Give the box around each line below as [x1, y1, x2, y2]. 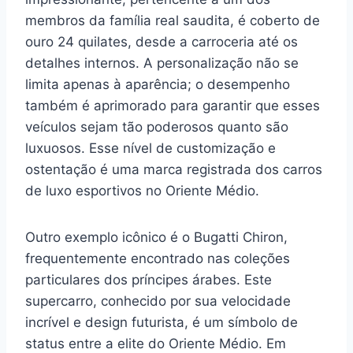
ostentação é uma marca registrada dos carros [25, 162, 322, 177]
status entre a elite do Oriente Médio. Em [25, 336, 286, 351]
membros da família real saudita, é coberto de [25, 13, 320, 28]
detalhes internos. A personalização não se [25, 55, 299, 71]
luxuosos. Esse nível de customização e [25, 140, 276, 156]
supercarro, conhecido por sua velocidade [25, 293, 291, 309]
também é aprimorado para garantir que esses [25, 98, 320, 113]
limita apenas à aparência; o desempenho [25, 76, 290, 92]
